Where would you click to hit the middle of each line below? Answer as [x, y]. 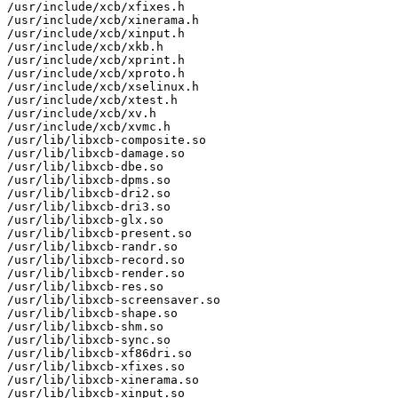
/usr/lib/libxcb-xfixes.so [96, 366]
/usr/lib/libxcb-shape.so [92, 313]
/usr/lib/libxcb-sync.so [89, 339]
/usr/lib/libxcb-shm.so [85, 326]
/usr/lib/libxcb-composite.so [107, 139]
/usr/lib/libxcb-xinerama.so [103, 379]
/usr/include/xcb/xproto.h [96, 73]
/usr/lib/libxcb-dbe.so [85, 166]
